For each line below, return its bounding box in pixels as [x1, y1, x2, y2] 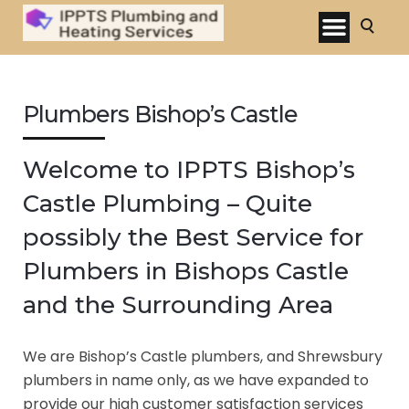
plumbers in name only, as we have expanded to [23, 370, 369, 392]
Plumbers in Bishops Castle [23, 257, 349, 287]
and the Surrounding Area [23, 290, 333, 320]
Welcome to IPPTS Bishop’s [23, 155, 355, 185]
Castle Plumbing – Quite [23, 189, 312, 219]
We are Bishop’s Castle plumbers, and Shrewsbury [23, 346, 383, 368]
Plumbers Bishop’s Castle [23, 100, 298, 129]
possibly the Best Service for [23, 223, 363, 253]
